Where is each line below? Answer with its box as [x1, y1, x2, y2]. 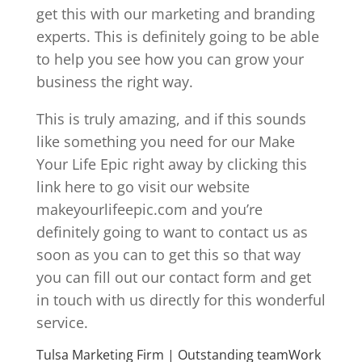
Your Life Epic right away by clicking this [36, 154, 307, 174]
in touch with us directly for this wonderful [36, 289, 326, 309]
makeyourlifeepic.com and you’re [36, 199, 263, 219]
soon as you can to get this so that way [36, 244, 301, 264]
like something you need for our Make [36, 131, 295, 151]
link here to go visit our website [36, 176, 250, 196]
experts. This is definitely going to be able [36, 26, 319, 46]
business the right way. [36, 71, 193, 91]
